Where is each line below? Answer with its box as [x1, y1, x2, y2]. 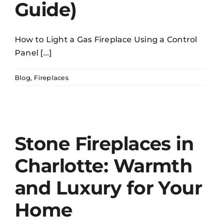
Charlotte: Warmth [15, 154, 192, 178]
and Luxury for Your [15, 176, 202, 200]
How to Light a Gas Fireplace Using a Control [15, 35, 197, 45]
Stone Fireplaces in [15, 132, 194, 156]
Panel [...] [15, 48, 52, 58]
